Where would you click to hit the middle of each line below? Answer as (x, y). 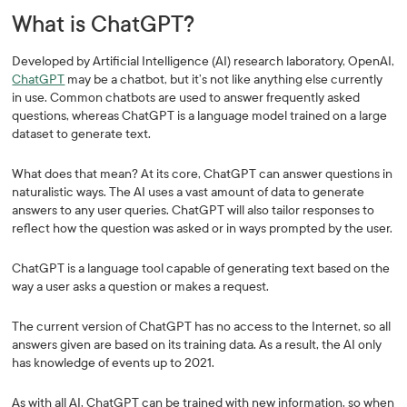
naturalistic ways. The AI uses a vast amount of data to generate (189, 192)
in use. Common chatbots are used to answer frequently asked (186, 98)
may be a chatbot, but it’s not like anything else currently (224, 79)
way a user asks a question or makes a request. (141, 287)
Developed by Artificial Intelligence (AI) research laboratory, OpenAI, (203, 61)
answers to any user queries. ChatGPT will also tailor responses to (194, 210)
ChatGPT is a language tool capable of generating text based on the (201, 268)
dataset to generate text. (82, 134)
